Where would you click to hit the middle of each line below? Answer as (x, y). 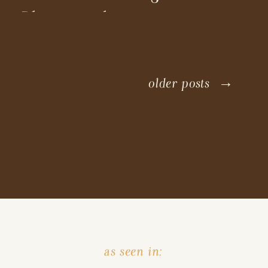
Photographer (76, 19)
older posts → (192, 83)
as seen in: (134, 251)
